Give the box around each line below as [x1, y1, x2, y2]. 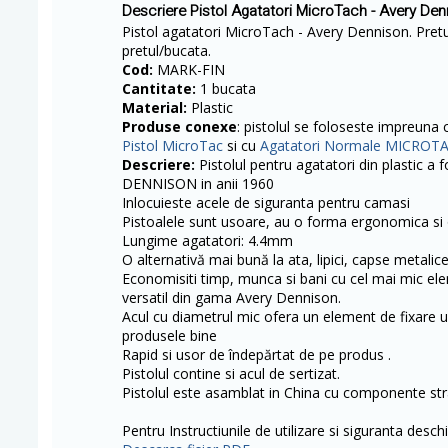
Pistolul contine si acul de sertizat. [122, 364, 340, 383]
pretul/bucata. [122, 41, 211, 60]
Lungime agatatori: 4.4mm [122, 231, 293, 250]
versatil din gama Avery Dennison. [122, 288, 341, 307]
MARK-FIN [153, 60, 225, 79]
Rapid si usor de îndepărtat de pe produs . [122, 345, 391, 364]
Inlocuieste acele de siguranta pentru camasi [122, 193, 410, 212]
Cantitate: [122, 79, 196, 98]
